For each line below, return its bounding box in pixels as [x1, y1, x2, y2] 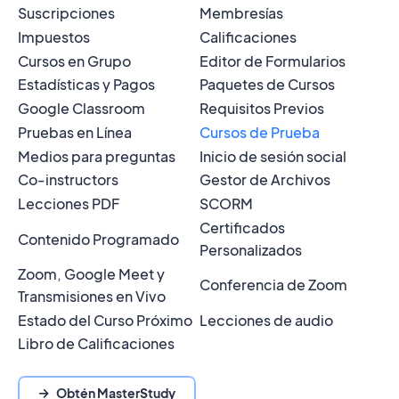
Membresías [199, 4, 283, 23]
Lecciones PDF [18, 194, 119, 214]
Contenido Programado [18, 229, 179, 248]
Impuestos [18, 27, 90, 46]
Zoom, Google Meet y [18, 264, 165, 283]
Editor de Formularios [199, 51, 346, 70]
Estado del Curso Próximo [18, 310, 192, 330]
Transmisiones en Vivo [18, 286, 166, 305]
